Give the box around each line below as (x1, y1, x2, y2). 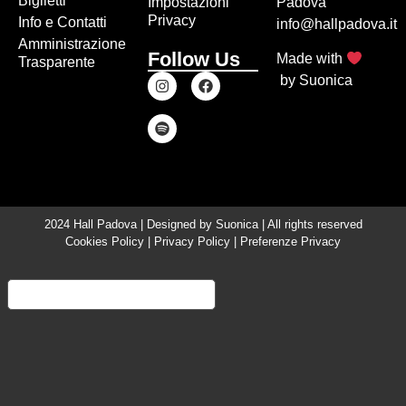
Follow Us (147, 48, 240, 71)
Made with (276, 51, 347, 67)
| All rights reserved (257, 217, 362, 231)
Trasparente (18, 54, 95, 70)
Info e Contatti (18, 14, 107, 30)
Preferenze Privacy (240, 235, 341, 248)
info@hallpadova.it (276, 16, 398, 32)
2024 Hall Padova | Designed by (43, 217, 216, 231)
